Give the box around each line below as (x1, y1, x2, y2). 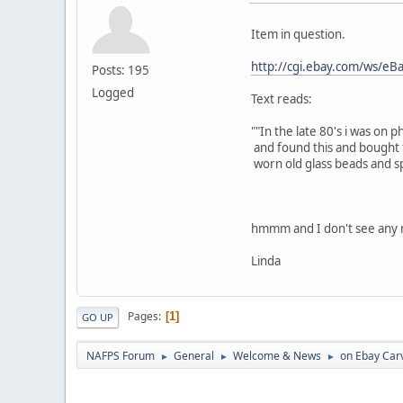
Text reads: (251, 90, 312, 107)
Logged (92, 84, 134, 101)
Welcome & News (233, 347, 321, 363)
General (174, 347, 214, 363)
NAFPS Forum (86, 347, 155, 363)
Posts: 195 (92, 61, 149, 78)
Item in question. (251, 25, 351, 42)
